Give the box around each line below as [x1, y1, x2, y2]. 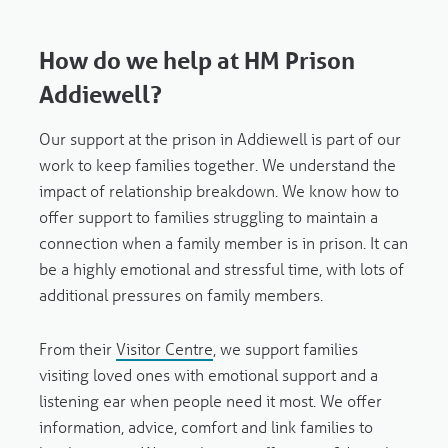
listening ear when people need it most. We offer [38, 390, 382, 411]
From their [38, 338, 116, 359]
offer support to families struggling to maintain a [38, 206, 378, 227]
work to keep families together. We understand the [38, 154, 396, 175]
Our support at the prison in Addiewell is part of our [38, 128, 401, 149]
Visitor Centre [115, 338, 213, 359]
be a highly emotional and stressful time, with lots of [38, 258, 404, 279]
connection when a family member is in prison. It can [38, 232, 408, 253]
